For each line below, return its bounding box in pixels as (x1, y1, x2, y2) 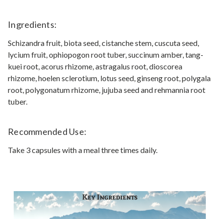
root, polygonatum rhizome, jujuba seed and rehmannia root (8, 85, 205, 94)
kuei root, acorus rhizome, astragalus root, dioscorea (8, 61, 182, 71)
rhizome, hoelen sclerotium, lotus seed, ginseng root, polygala (8, 73, 211, 83)
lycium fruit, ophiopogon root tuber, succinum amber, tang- (8, 49, 203, 59)
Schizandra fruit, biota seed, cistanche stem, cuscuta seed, (8, 38, 199, 47)
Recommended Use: (8, 126, 87, 137)
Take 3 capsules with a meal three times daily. (8, 145, 157, 154)
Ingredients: (8, 19, 57, 30)
